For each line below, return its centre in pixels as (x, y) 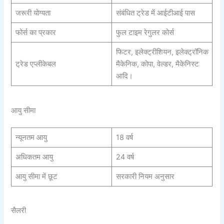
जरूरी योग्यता (33, 13)
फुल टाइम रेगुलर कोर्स (145, 33)
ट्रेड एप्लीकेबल (35, 64)
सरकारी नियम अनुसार (145, 176)
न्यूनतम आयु (31, 137)
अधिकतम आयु (34, 157)
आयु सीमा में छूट (36, 176)
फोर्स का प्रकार (35, 33)
